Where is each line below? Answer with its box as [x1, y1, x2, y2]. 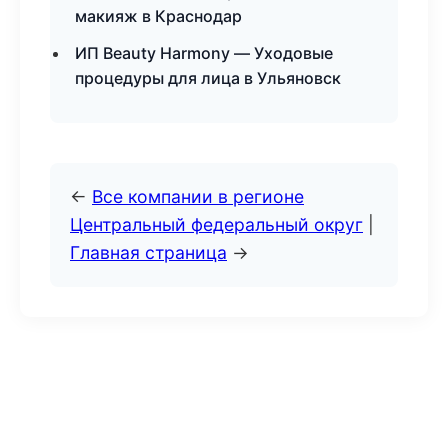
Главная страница [70, 242, 227, 263]
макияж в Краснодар [75, 6, 242, 26]
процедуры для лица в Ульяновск [75, 68, 341, 88]
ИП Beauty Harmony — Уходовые [75, 43, 333, 63]
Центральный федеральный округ [70, 214, 363, 235]
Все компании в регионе [92, 186, 304, 207]
